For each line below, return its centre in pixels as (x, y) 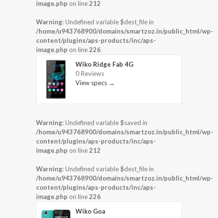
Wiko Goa (90, 211)
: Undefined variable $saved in (105, 122)
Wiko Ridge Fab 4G (104, 64)
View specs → (95, 83)
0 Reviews (90, 74)
